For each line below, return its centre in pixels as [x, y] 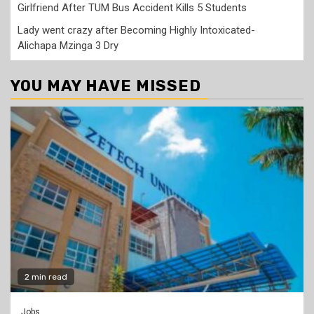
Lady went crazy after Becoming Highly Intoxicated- [136, 30]
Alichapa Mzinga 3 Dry [68, 46]
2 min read [46, 277]
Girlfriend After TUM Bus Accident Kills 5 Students [132, 8]
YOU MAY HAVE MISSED [106, 86]
